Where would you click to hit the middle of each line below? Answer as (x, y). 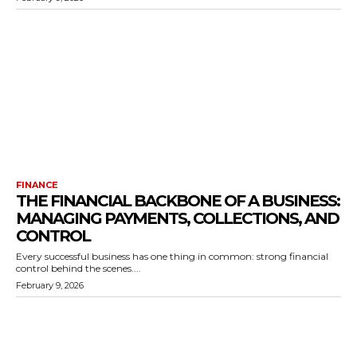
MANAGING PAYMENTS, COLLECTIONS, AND (177, 218)
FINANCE (37, 185)
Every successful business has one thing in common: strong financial (172, 256)
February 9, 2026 (50, 285)
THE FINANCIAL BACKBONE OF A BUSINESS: (178, 201)
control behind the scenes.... (78, 268)
